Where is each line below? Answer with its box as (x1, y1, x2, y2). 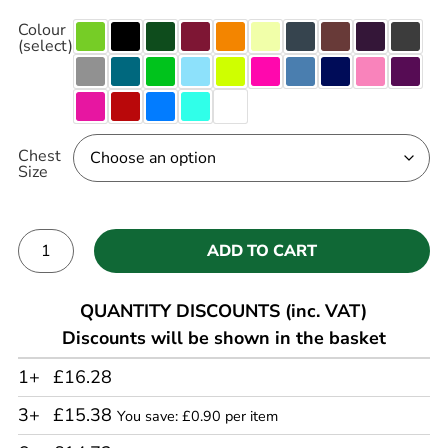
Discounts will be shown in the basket (61, 326, 386, 351)
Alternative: (17, 275, 104, 298)
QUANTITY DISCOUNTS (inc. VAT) (80, 299, 368, 324)
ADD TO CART (206, 240, 317, 263)
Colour (17, 18, 66, 41)
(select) (17, 34, 73, 57)
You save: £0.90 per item (116, 406, 278, 427)
